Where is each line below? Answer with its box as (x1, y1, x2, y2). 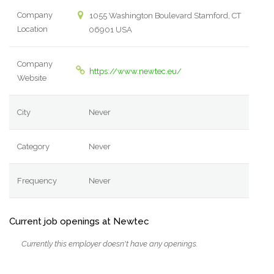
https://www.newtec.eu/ (89, 67, 182, 76)
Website (17, 73, 47, 83)
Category (17, 142, 50, 152)
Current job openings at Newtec (9, 216, 149, 228)
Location (17, 24, 48, 34)
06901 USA (89, 25, 133, 35)
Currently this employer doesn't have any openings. (21, 239, 198, 249)
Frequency (17, 176, 57, 186)
